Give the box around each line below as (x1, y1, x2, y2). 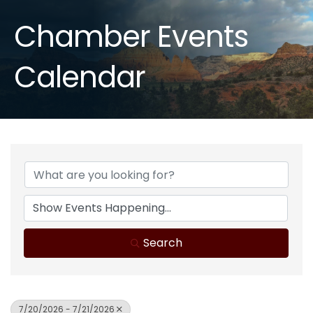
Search (143, 235, 182, 252)
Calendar (14, 57, 145, 99)
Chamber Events (14, 16, 248, 58)
